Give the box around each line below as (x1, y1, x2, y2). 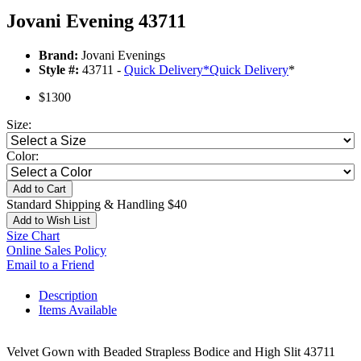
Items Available (39, 303, 117, 317)
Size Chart (6, 229, 60, 243)
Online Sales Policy (6, 243, 106, 258)
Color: (6, 149, 39, 164)
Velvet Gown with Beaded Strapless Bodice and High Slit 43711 (6, 345, 335, 359)
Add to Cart (13, 183, 66, 196)
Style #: (39, 63, 79, 77)
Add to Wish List (13, 214, 90, 227)
